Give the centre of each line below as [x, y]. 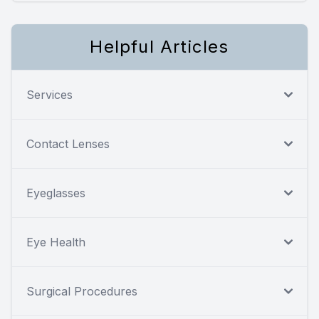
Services [49, 94]
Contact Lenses [68, 143]
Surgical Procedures [82, 291]
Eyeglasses [56, 193]
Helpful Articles [159, 46]
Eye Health [56, 242]
